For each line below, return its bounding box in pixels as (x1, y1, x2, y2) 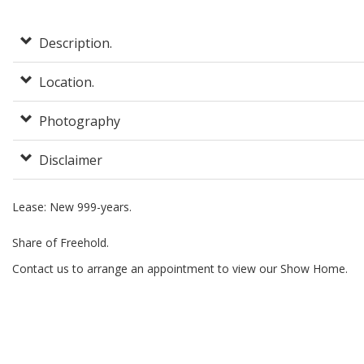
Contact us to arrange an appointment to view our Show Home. (12, 261, 348, 277)
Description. (39, 34, 112, 53)
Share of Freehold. (12, 235, 109, 251)
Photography (39, 112, 120, 131)
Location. (39, 73, 94, 92)
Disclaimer (39, 151, 102, 170)
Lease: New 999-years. (12, 199, 132, 215)
